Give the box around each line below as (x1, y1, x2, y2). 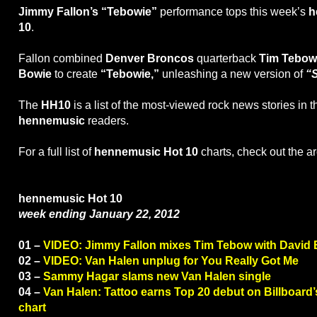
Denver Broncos (105, 52, 197, 65)
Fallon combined (18, 52, 105, 65)
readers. (85, 115, 129, 127)
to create (54, 68, 100, 81)
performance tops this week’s (157, 6, 309, 18)
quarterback (197, 52, 259, 65)
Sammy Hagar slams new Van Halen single (43, 270, 271, 283)
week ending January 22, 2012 (18, 208, 180, 221)
